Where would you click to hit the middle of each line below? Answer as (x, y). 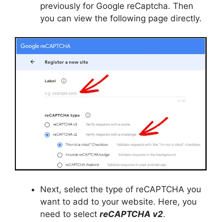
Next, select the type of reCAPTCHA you (121, 189)
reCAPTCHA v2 (131, 214)
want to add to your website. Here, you (118, 201)
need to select (70, 214)
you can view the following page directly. (121, 18)
